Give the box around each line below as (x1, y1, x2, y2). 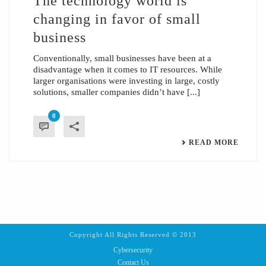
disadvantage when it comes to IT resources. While (33, 65, 222, 75)
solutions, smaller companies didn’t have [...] (33, 87, 200, 97)
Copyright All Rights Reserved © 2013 (69, 231, 197, 239)
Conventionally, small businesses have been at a (33, 53, 211, 64)
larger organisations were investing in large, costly (33, 76, 220, 86)
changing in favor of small (33, 11, 201, 27)
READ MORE (189, 138, 239, 147)
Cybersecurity (113, 246, 153, 255)
